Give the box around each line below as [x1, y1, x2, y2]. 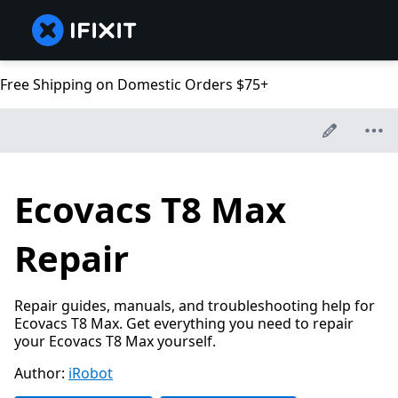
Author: [14, 363, 68, 384]
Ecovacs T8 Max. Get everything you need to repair [14, 314, 354, 334]
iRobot [68, 363, 113, 384]
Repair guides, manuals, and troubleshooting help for [14, 296, 375, 316]
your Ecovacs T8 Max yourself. [14, 331, 216, 352]
